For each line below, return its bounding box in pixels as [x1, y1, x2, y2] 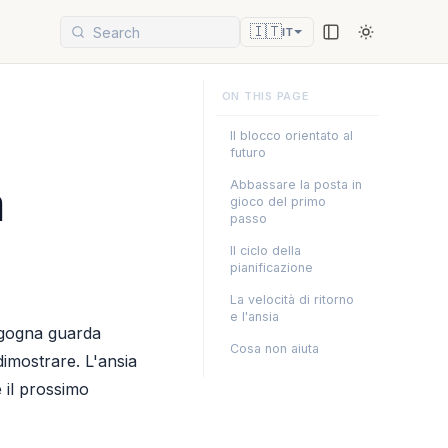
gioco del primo [229, 194, 326, 210]
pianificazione [229, 260, 313, 276]
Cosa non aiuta [229, 341, 319, 357]
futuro [229, 145, 266, 161]
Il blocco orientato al [229, 128, 353, 144]
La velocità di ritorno [229, 292, 354, 308]
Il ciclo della [229, 243, 301, 259]
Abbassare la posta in [229, 177, 362, 193]
